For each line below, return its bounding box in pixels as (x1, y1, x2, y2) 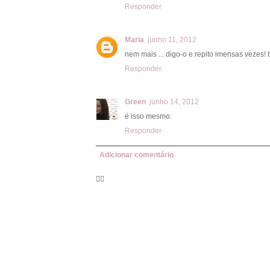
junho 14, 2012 (149, 97, 199, 106)
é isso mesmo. (125, 111, 172, 121)
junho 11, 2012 (148, 35, 196, 44)
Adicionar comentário (99, 150, 174, 159)
